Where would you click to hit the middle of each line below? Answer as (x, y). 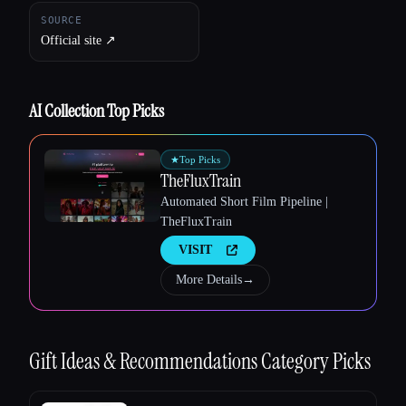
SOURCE (62, 20)
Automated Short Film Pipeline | (244, 201)
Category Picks (316, 361)
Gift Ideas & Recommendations (145, 361)
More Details (209, 279)
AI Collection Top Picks (97, 110)
